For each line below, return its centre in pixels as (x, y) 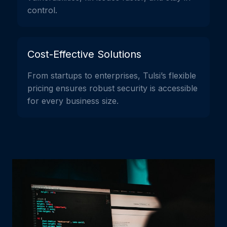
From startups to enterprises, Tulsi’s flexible (112, 76)
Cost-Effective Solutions (84, 54)
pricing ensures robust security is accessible (112, 88)
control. (42, 10)
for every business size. (73, 101)
